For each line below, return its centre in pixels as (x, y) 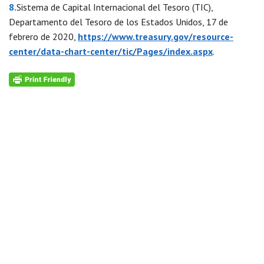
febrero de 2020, (43, 37)
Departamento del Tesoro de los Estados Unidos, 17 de (118, 22)
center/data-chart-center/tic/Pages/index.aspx (111, 52)
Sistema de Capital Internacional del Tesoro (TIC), (115, 7)
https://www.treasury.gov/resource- (156, 37)
